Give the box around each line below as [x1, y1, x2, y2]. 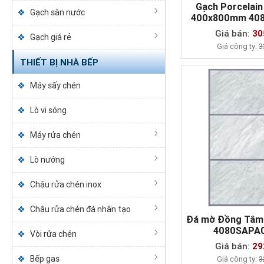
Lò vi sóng [29, 105, 67, 115]
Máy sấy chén [29, 81, 81, 90]
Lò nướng [29, 155, 65, 164]
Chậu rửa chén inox [29, 180, 101, 189]
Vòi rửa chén [29, 229, 77, 239]
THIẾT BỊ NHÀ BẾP [19, 57, 98, 68]
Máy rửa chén [29, 130, 81, 140]
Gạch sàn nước [29, 8, 85, 17]
